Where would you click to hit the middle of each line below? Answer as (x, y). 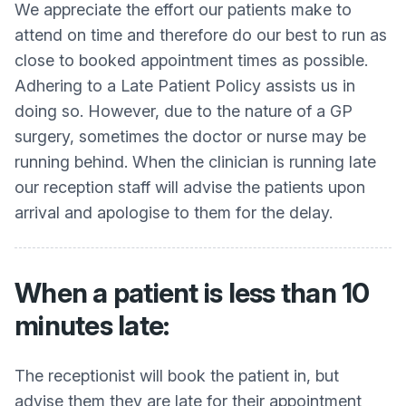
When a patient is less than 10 (192, 293)
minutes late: (92, 325)
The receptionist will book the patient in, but (177, 376)
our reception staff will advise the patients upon (190, 187)
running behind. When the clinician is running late (195, 162)
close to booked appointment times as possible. (191, 60)
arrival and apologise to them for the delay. (174, 213)
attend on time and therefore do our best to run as (201, 35)
